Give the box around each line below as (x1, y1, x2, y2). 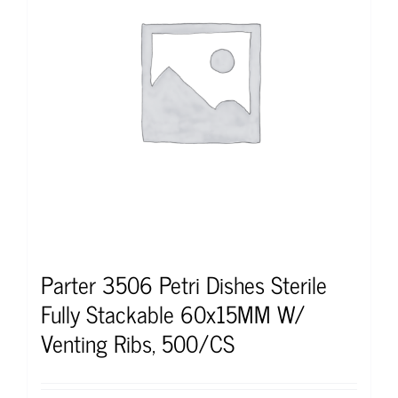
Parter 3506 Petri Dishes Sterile (41, 265, 327, 304)
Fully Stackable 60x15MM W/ (41, 294, 306, 333)
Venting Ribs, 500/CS (41, 323, 235, 362)
